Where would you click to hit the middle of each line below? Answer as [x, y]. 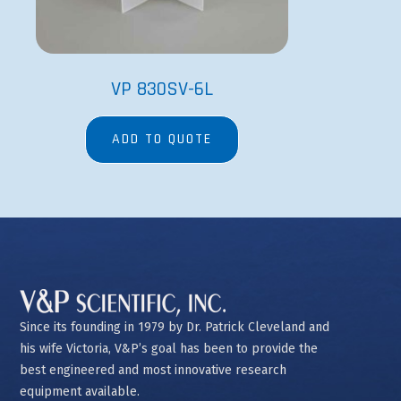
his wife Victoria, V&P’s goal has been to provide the [169, 349]
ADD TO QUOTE [162, 140]
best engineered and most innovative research [153, 371]
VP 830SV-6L [162, 90]
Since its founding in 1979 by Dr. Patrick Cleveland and [175, 328]
